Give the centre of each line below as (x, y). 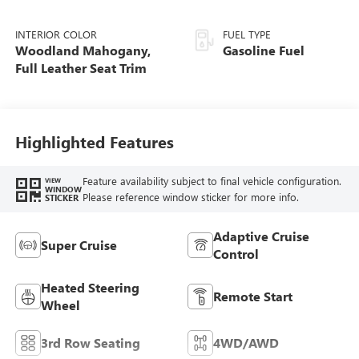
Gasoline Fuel (264, 50)
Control (236, 253)
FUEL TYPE (247, 34)
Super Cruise (79, 244)
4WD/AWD (246, 342)
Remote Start (253, 296)
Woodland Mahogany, (83, 50)
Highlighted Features (94, 141)
